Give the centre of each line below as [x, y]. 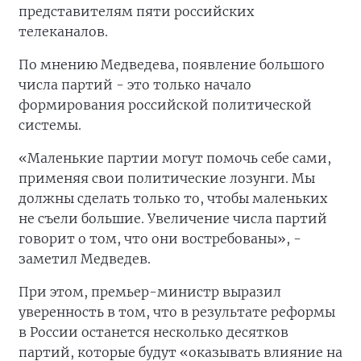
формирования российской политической [165, 105]
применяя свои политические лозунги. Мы [167, 178]
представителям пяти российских [136, 12]
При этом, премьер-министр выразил [150, 292]
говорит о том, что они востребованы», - [160, 239]
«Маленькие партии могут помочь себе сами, [175, 158]
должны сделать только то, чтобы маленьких [173, 199]
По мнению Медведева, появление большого [172, 65]
